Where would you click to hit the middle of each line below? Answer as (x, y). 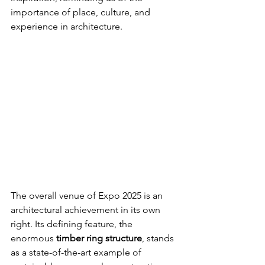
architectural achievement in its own (87, 209)
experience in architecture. (67, 26)
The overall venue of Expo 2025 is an (88, 195)
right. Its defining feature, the (73, 224)
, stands (159, 238)
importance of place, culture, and (82, 12)
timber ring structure (99, 238)
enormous (33, 238)
